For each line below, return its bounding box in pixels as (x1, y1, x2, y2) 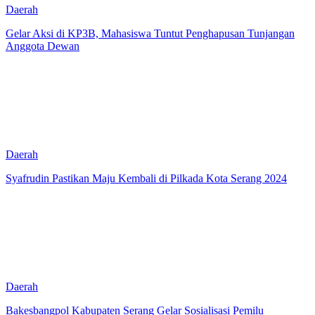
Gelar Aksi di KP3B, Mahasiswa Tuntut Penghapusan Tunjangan (6, 27, 295, 39)
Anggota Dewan (6, 39, 79, 52)
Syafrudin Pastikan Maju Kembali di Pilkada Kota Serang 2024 (6, 172, 287, 184)
